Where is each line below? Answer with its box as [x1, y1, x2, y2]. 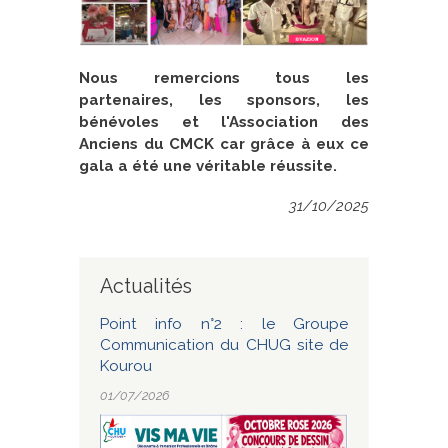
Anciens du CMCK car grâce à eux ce [79, 134, 369, 153]
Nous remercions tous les [79, 68, 369, 87]
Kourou [100, 357, 152, 376]
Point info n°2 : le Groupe [100, 315, 348, 334]
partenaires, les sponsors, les [79, 90, 369, 109]
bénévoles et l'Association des [79, 112, 369, 131]
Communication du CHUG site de [100, 336, 348, 355]
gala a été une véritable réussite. [79, 156, 337, 175]
